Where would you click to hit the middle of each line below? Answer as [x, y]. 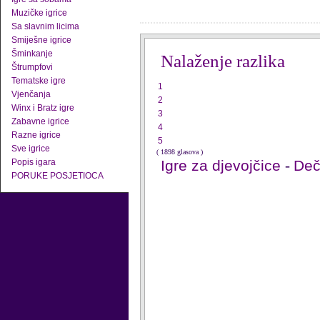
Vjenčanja [31, 94]
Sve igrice [31, 149]
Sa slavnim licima [45, 26]
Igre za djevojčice [223, 165]
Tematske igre [39, 81]
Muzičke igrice [39, 13]
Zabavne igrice [40, 121]
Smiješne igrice [41, 40]
